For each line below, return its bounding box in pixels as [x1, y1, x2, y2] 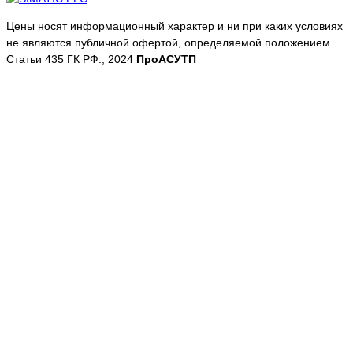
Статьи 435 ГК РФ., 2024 [6, 53, 136, 66]
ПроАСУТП [136, 53, 196, 66]
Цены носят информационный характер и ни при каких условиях [6, 20, 343, 33]
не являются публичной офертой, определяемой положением [6, 36, 330, 50]
